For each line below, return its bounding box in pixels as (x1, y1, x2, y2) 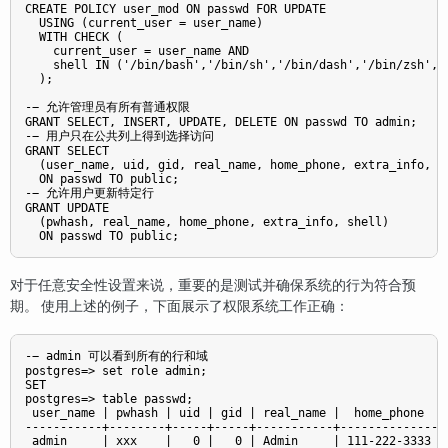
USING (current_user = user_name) (25, 15, 263, 30)
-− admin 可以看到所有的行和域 (25, 349, 208, 364)
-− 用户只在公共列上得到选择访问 (25, 128, 214, 143)
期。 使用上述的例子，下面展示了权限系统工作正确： (10, 297, 349, 315)
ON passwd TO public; (25, 171, 179, 186)
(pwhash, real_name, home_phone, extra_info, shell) (25, 214, 389, 229)
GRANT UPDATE (25, 200, 109, 215)
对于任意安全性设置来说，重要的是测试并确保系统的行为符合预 (10, 276, 416, 294)
